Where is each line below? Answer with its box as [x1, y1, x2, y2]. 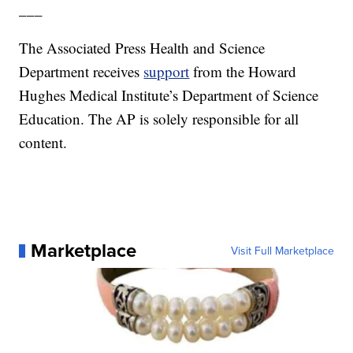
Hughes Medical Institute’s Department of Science [19, 85, 319, 106]
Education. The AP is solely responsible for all [19, 109, 299, 129]
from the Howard [193, 61, 297, 82]
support [143, 61, 190, 82]
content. [19, 132, 68, 153]
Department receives [19, 61, 144, 82]
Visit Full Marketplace [230, 243, 334, 259]
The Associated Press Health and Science [19, 38, 266, 58]
